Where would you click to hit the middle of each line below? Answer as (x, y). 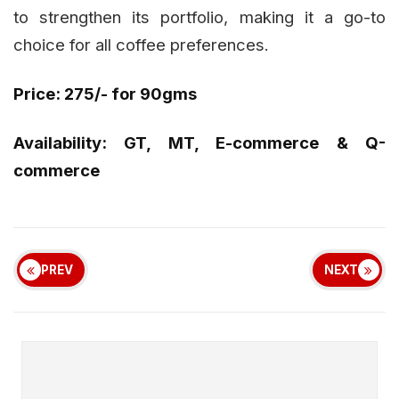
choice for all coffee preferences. (141, 44)
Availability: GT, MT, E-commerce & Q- (199, 142)
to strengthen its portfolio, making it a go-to (199, 16)
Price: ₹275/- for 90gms (105, 93)
